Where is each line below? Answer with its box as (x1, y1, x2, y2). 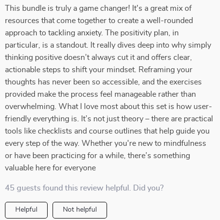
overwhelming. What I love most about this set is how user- (5, 103, 212, 110)
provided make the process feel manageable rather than (5, 90, 196, 98)
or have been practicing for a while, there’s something (5, 152, 190, 160)
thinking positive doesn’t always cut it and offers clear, (5, 54, 192, 61)
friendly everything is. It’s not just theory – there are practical (5, 115, 213, 123)
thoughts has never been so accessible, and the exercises (5, 78, 202, 86)
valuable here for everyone (5, 164, 96, 172)
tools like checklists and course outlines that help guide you (5, 127, 210, 135)
